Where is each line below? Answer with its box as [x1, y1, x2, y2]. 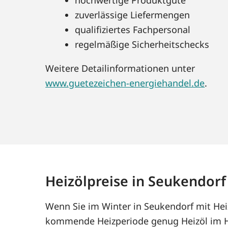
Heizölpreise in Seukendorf [45, 171, 226, 190]
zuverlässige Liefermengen [75, 8, 190, 21]
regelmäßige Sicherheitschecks [75, 38, 210, 50]
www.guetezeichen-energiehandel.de [45, 76, 205, 89]
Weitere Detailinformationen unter [45, 62, 195, 74]
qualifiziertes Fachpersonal [75, 23, 191, 36]
